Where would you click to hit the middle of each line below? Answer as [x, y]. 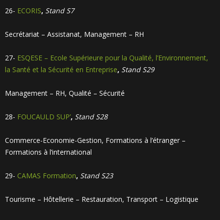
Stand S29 [138, 69]
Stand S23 [96, 176]
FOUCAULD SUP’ [44, 117]
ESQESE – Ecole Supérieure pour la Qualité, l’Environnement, [113, 58]
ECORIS [29, 11]
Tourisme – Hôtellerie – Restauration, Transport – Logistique [102, 199]
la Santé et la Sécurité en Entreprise [61, 69]
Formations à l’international [48, 152]
